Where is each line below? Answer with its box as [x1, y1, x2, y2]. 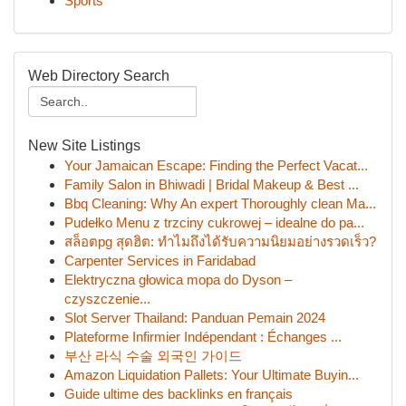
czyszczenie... [64, 291, 150, 306]
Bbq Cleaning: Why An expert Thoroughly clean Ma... [64, 196, 376, 211]
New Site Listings [28, 138, 140, 153]
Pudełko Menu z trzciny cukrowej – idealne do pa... [64, 215, 364, 230]
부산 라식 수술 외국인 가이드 [64, 348, 242, 363]
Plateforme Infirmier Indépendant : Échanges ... [64, 329, 342, 344]
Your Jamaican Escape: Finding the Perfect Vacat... [64, 158, 368, 173]
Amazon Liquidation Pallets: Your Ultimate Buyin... [64, 367, 359, 382]
